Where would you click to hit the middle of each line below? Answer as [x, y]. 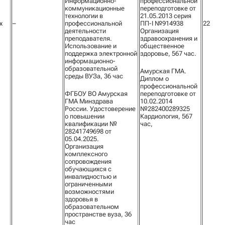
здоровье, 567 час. [168, 53]
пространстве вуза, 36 [98, 214]
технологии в [84, 16]
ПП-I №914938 [162, 23]
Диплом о [154, 79]
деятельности [85, 31]
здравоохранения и [169, 38]
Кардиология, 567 [166, 116]
